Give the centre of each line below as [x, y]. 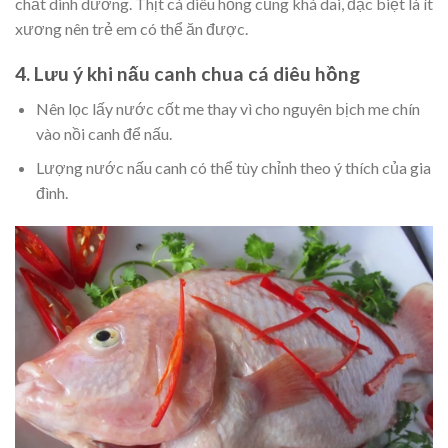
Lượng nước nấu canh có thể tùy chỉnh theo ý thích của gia [233, 168]
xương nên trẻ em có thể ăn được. [131, 29]
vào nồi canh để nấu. [103, 133]
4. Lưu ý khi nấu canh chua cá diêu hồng [187, 74]
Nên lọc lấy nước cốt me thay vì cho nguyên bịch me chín [227, 108]
